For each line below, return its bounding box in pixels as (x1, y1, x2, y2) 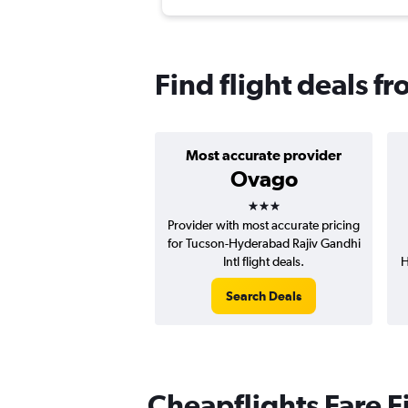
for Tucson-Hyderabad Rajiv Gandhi (167, 236, 361, 251)
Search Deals (226, 289, 301, 304)
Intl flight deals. (223, 254, 304, 270)
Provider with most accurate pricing (168, 218, 360, 233)
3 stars (246, 187, 313, 213)
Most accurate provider (186, 147, 342, 164)
